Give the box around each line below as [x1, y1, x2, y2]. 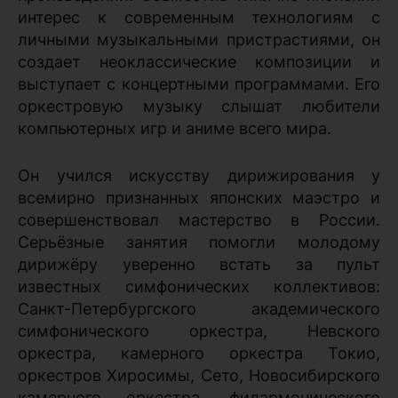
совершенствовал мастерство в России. [18, 210, 380, 229]
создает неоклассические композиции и [18, 52, 380, 71]
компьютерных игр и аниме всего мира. [18, 118, 331, 138]
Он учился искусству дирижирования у [18, 165, 380, 185]
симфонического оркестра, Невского [18, 321, 380, 340]
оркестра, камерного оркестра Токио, [18, 343, 380, 362]
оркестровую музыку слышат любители [18, 96, 380, 115]
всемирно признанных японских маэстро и [18, 187, 380, 207]
